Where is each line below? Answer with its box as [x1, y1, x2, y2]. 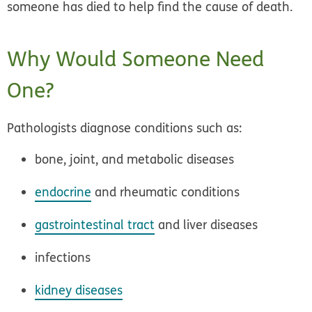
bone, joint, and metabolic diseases [35, 150, 235, 169]
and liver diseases [155, 216, 258, 234]
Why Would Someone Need [7, 45, 265, 74]
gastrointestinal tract [35, 216, 155, 234]
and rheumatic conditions [91, 183, 240, 201]
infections [35, 249, 91, 267]
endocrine [35, 183, 92, 201]
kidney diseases [35, 281, 123, 299]
